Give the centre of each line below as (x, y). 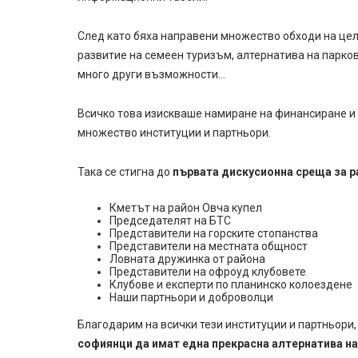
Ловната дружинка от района (187, 259)
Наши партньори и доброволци (191, 298)
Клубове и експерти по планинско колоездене (231, 285)
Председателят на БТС (170, 221)
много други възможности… (151, 75)
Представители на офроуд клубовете (208, 272)
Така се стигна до (125, 172)
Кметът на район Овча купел (186, 208)
